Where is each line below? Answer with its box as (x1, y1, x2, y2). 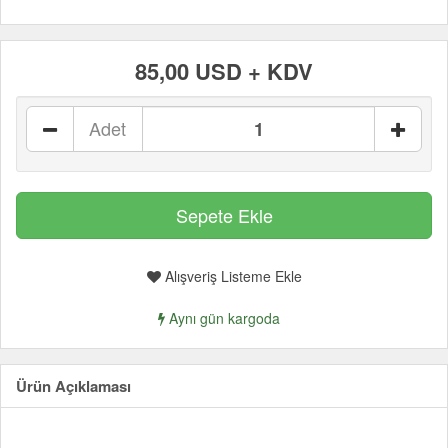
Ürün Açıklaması (16, 375, 131, 397)
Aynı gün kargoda (165, 308, 280, 328)
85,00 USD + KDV (135, 55, 313, 87)
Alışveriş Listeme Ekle (160, 266, 302, 286)
